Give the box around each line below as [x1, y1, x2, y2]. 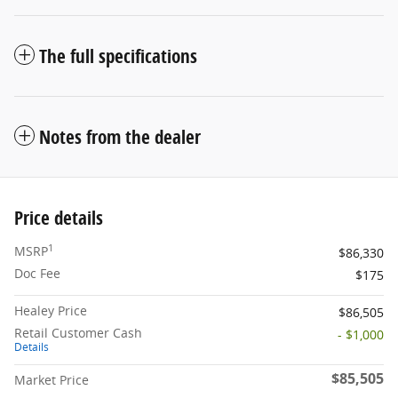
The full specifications [39, 44, 197, 69]
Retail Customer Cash [14, 324, 142, 342]
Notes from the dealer [39, 124, 201, 150]
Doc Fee [14, 265, 60, 283]
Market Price [14, 371, 89, 389]
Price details [14, 205, 103, 231]
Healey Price [14, 302, 87, 320]
